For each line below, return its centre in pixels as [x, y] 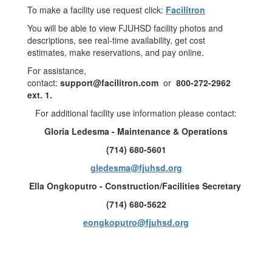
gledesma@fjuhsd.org [136, 168]
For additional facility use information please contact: [136, 113]
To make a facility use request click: [97, 10]
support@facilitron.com [110, 83]
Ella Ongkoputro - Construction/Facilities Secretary [136, 186]
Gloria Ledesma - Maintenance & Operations [136, 131]
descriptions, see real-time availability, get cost [116, 40]
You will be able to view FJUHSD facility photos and [125, 28]
